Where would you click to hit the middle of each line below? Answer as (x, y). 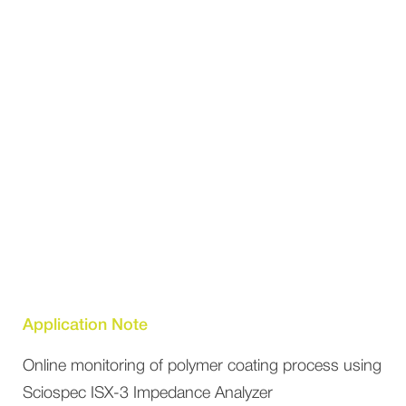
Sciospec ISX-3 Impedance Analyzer (148, 394)
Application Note (85, 325)
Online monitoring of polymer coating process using (202, 367)
